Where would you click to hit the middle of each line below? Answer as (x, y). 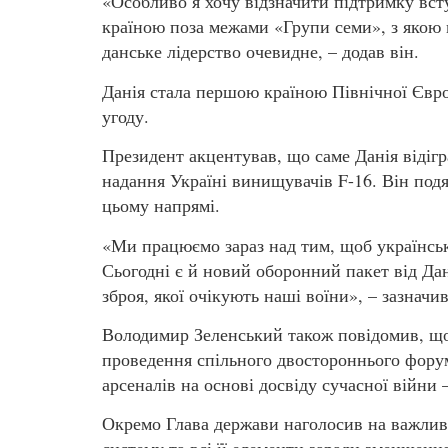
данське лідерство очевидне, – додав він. (260, 51)
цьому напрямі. (161, 205)
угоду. (125, 115)
